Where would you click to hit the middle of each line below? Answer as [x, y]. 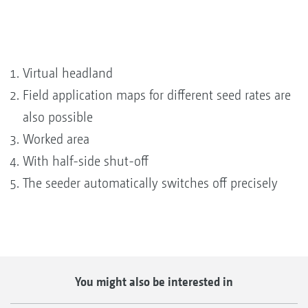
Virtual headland [69, 73]
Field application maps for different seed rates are [157, 95]
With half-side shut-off [86, 161]
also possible [59, 117]
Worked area [56, 139]
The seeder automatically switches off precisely [150, 183]
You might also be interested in [154, 281]
